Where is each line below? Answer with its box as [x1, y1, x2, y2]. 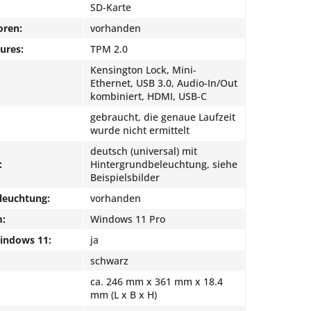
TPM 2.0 [90, 42, 128, 56]
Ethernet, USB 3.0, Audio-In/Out [90, 76, 237, 90]
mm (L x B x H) [90, 288, 157, 301]
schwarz [90, 254, 128, 267]
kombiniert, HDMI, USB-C [90, 90, 207, 103]
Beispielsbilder [90, 171, 160, 184]
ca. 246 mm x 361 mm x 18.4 [90, 275, 223, 288]
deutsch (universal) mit [90, 144, 197, 158]
